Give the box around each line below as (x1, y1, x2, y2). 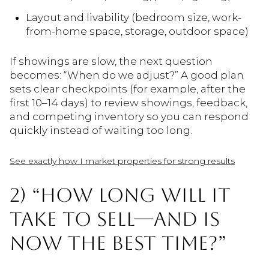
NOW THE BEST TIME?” (10, 232, 226, 255)
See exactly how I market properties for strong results (10, 155, 235, 166)
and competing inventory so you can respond (10, 110, 249, 123)
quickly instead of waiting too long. (10, 124, 192, 137)
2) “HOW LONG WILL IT (10, 184, 231, 207)
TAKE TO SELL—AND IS (10, 208, 220, 231)
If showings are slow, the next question (10, 55, 213, 68)
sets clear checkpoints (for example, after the (10, 83, 246, 95)
